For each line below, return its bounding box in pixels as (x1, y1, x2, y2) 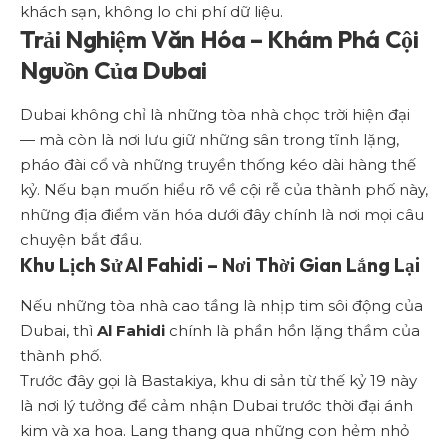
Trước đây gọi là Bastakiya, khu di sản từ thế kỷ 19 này (20, 371, 417, 391)
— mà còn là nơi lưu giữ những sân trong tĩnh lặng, (20, 129, 399, 149)
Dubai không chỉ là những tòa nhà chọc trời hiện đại (20, 104, 410, 124)
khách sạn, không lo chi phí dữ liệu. (20, 2, 283, 22)
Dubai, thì (20, 321, 97, 341)
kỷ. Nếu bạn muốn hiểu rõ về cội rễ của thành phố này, (20, 179, 428, 199)
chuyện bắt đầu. (20, 229, 142, 249)
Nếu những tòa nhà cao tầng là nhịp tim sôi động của (20, 296, 423, 316)
